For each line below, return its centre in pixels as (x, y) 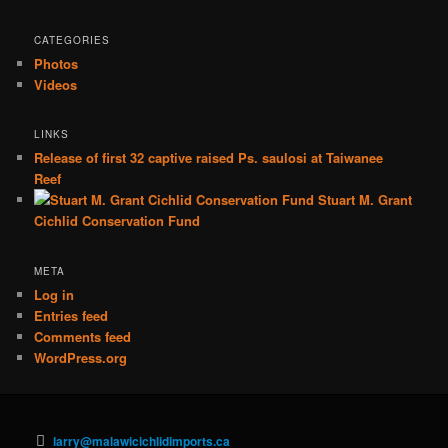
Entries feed (71, 315)
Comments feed (83, 336)
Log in (54, 294)
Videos (56, 84)
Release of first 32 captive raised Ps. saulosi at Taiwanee (209, 158)
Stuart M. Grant (363, 200)
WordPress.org (81, 357)
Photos (56, 63)
